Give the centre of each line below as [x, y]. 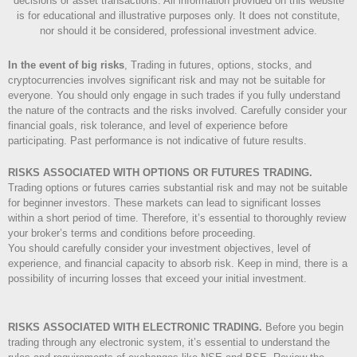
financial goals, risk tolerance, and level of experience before [148, 126]
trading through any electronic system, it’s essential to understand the [169, 343]
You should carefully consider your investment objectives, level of [159, 249]
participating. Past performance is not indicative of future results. [157, 141]
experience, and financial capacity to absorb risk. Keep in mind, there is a [178, 264]
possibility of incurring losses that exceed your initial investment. [157, 279]
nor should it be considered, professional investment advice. [178, 31]
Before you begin [303, 328]
